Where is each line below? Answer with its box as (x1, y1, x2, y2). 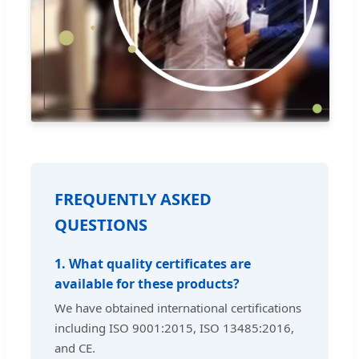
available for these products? (54, 275, 240, 293)
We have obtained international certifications (54, 300, 301, 317)
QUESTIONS (54, 214, 147, 236)
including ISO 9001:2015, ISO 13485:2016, (54, 320, 294, 337)
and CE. (54, 340, 95, 357)
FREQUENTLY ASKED (54, 188, 212, 211)
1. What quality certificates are (54, 255, 251, 273)
